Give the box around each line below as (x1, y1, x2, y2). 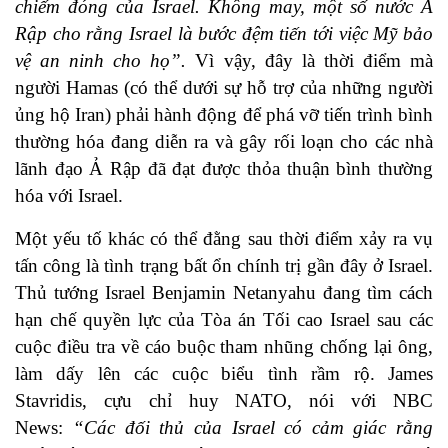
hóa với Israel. (15, 185, 123, 207)
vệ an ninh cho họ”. (15, 50, 196, 72)
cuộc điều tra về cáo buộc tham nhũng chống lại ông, (15, 336, 433, 358)
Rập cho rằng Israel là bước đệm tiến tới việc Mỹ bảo (15, 23, 433, 45)
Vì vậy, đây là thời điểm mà (195, 50, 434, 72)
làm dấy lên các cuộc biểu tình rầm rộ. (15, 363, 388, 385)
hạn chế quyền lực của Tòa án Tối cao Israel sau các (15, 309, 433, 331)
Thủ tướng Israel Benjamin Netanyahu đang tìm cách (15, 282, 433, 304)
